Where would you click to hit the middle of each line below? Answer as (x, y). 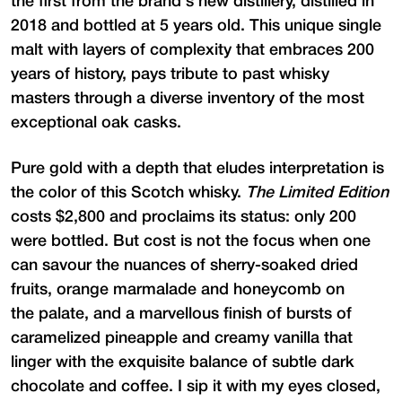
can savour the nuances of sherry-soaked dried (184, 265)
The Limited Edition (317, 192)
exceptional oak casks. (96, 122)
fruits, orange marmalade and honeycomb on (178, 289)
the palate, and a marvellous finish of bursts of (181, 314)
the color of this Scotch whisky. (128, 192)
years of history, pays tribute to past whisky (170, 74)
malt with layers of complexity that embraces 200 (192, 50)
